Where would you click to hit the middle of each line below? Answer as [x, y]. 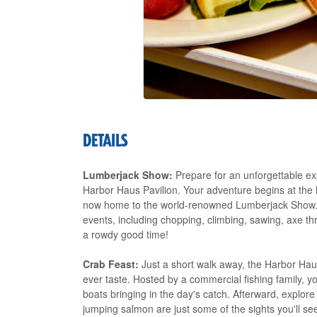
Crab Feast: [111, 264]
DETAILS [105, 142]
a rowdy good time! [126, 234]
